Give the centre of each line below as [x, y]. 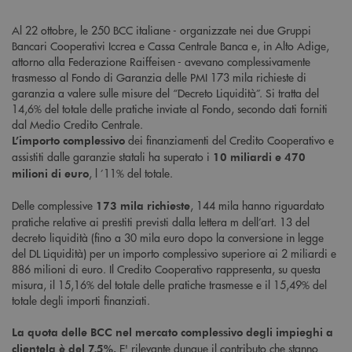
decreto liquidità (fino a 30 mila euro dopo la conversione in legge [168, 238]
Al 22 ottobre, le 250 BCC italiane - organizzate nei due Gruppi [161, 30]
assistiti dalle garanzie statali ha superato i [112, 157]
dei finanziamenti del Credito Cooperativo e [229, 140]
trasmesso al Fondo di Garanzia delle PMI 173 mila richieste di [159, 77]
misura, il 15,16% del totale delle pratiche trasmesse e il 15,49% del [169, 285]
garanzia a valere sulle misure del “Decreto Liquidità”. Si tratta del [165, 93]
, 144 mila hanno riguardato [257, 205]
